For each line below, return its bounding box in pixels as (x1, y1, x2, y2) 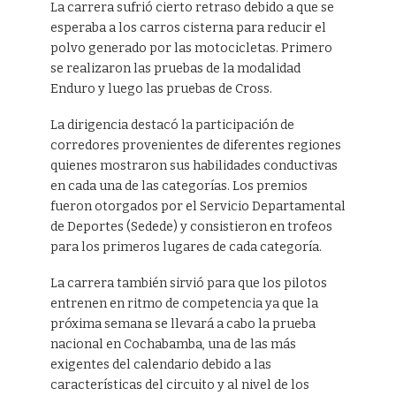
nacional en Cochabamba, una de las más (49, 337, 296, 353)
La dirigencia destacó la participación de (49, 118, 294, 133)
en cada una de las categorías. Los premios (49, 179, 308, 194)
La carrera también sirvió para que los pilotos (49, 276, 327, 292)
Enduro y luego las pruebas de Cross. (49, 81, 272, 97)
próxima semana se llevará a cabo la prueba (49, 316, 316, 332)
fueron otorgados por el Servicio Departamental (49, 199, 346, 215)
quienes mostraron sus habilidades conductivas (49, 158, 338, 174)
